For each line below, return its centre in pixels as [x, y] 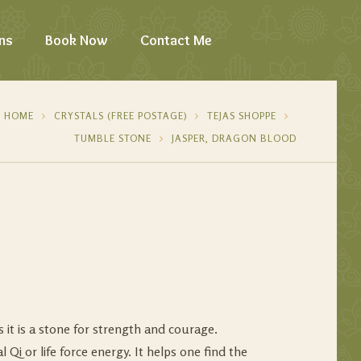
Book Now [76, 40]
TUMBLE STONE [113, 138]
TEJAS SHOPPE [242, 116]
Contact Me [176, 40]
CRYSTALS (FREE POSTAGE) [120, 116]
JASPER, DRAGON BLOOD [234, 138]
